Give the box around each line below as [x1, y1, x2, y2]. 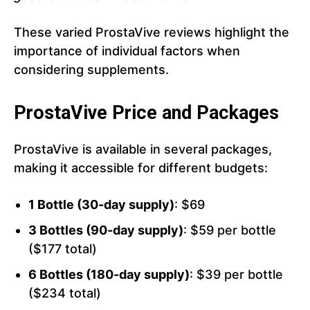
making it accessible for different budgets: [14, 161, 268, 176]
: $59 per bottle [183, 223, 276, 238]
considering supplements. [14, 62, 169, 77]
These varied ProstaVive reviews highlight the [14, 25, 289, 40]
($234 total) [28, 286, 101, 301]
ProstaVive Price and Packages [14, 102, 279, 125]
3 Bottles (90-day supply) [28, 223, 183, 238]
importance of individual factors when [14, 44, 240, 59]
